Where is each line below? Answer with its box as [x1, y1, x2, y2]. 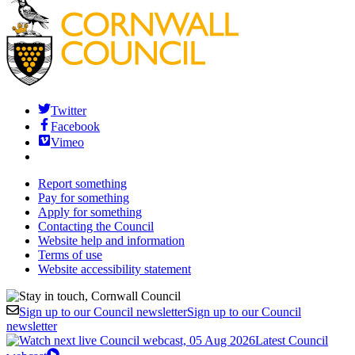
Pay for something [38, 190, 129, 204]
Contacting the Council [38, 219, 154, 233]
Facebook [51, 119, 100, 133]
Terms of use [38, 247, 102, 261]
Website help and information [38, 233, 185, 247]
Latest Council [255, 333, 328, 347]
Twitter [51, 103, 86, 117]
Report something [38, 176, 127, 190]
